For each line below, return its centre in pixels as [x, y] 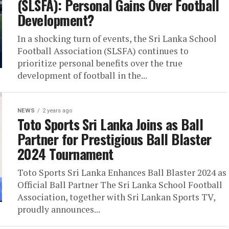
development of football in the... [82, 75]
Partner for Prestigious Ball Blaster [114, 139]
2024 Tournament [65, 154]
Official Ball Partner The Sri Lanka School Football [120, 185]
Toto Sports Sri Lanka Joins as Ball [110, 124]
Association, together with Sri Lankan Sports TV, [116, 197]
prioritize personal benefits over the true [100, 63]
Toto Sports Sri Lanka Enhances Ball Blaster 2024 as [122, 173]
